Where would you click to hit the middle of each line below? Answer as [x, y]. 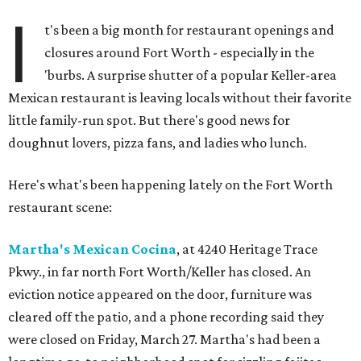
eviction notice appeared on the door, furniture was [160, 295]
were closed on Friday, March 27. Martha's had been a [164, 340]
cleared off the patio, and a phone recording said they [166, 317]
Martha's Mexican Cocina [92, 249]
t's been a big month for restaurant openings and [190, 30]
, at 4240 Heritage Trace [247, 249]
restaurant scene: [60, 207]
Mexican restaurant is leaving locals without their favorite [180, 98]
